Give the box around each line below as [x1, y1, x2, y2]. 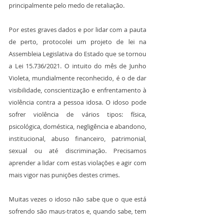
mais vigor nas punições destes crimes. [9, 170, 120, 180]
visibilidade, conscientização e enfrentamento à [9, 86, 146, 95]
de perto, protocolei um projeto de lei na [9, 37, 146, 46]
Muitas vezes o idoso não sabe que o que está [9, 195, 146, 204]
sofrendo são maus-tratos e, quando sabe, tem [9, 207, 146, 216]
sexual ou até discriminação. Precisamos [9, 146, 146, 155]
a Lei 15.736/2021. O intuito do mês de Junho [9, 62, 146, 71]
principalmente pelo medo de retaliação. [9, 1, 124, 10]
